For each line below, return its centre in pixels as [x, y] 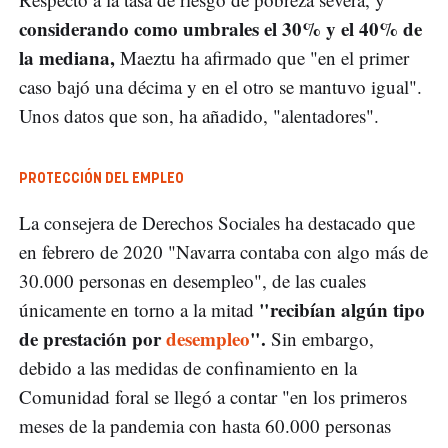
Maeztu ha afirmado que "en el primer [262, 58]
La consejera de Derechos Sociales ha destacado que [217, 223]
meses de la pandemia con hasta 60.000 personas [205, 426]
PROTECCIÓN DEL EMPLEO [101, 179]
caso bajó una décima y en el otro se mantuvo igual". [220, 87]
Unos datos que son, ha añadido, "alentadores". [199, 116]
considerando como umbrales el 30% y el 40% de [220, 29]
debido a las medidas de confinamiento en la [188, 368]
